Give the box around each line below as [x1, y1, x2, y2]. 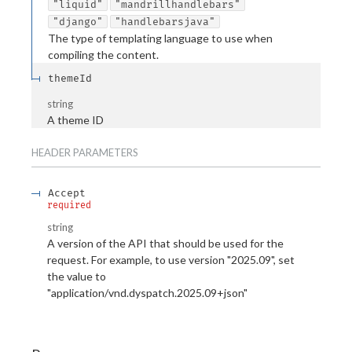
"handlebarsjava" [115, 16, 215, 28]
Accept [48, 186, 86, 199]
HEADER [31, 145, 71, 159]
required [47, 199, 91, 211]
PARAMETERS [71, 145, 138, 159]
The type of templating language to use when [48, 31, 273, 46]
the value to [47, 269, 106, 283]
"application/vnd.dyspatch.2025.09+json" [47, 286, 247, 299]
